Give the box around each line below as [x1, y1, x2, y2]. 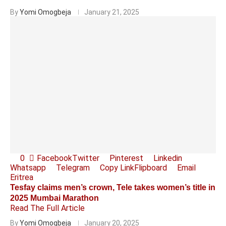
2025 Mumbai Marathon [10, 194, 99, 202]
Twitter [72, 153, 99, 163]
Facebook [37, 153, 72, 163]
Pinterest [109, 153, 143, 163]
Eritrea [10, 173, 33, 182]
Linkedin [153, 153, 182, 163]
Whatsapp [10, 163, 46, 173]
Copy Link [100, 163, 134, 173]
